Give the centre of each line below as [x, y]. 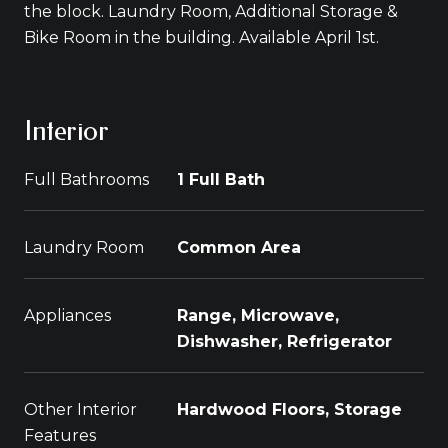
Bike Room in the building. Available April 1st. [201, 37]
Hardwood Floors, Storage [289, 409]
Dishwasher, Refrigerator [284, 341]
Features [60, 435]
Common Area [239, 247]
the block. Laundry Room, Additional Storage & [211, 11]
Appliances [67, 315]
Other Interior [80, 409]
